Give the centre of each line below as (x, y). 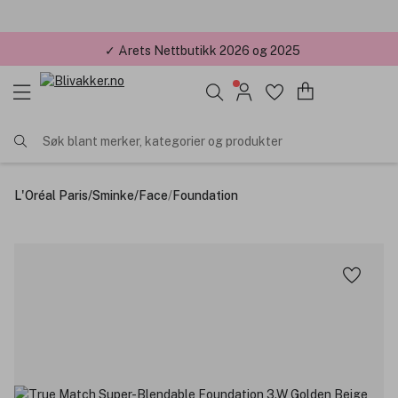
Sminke (113, 195)
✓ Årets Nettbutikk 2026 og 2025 (203, 48)
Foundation (205, 195)
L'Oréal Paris (51, 195)
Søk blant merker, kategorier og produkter (163, 141)
